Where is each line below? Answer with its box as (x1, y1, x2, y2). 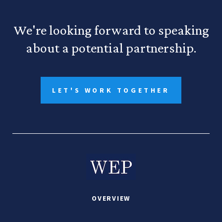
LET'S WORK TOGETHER (52, 86, 170, 95)
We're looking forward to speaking (13, 22, 209, 38)
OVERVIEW (92, 194, 130, 203)
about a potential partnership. (26, 40, 196, 55)
